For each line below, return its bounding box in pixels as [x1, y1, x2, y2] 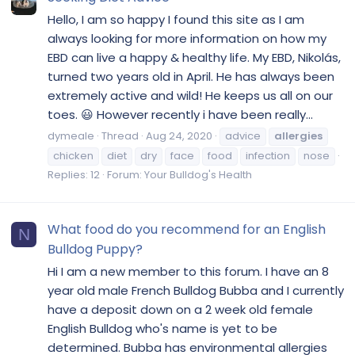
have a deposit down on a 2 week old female [48, 300, 313, 318]
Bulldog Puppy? [48, 240, 143, 259]
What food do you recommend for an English [48, 220, 326, 239]
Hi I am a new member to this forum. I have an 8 [48, 262, 329, 280]
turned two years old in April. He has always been [48, 68, 334, 86]
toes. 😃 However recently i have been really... [48, 106, 313, 124]
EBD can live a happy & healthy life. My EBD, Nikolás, [48, 49, 341, 67]
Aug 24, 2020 [146, 128, 212, 143]
